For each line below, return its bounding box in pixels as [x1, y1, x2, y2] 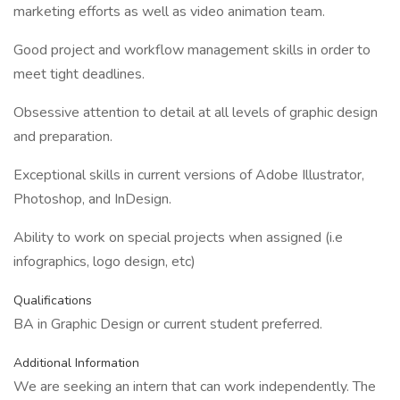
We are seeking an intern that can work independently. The [13, 377, 376, 396]
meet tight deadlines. [13, 64, 145, 84]
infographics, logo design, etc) [13, 252, 196, 271]
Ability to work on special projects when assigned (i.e [13, 228, 343, 247]
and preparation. [13, 127, 112, 146]
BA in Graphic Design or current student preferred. [13, 314, 322, 334]
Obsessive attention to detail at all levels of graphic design [13, 103, 378, 122]
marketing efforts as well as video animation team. [13, 2, 325, 21]
